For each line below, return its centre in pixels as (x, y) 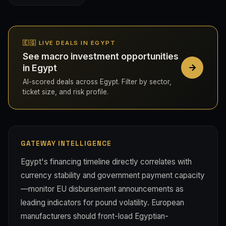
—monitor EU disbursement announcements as (102, 189)
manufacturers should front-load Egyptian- (95, 216)
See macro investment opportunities (101, 56)
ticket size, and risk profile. (66, 92)
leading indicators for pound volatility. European (102, 202)
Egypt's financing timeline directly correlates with (106, 161)
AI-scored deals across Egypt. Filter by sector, (97, 81)
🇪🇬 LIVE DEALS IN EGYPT (69, 43)
